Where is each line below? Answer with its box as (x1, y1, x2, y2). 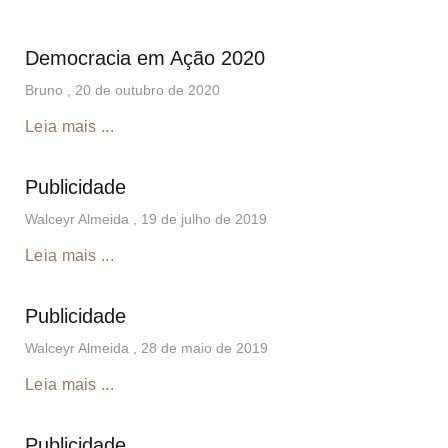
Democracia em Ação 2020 (25, 46, 265, 69)
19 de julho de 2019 (141, 210, 267, 227)
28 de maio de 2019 (141, 339, 268, 356)
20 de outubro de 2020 (75, 81, 220, 98)
